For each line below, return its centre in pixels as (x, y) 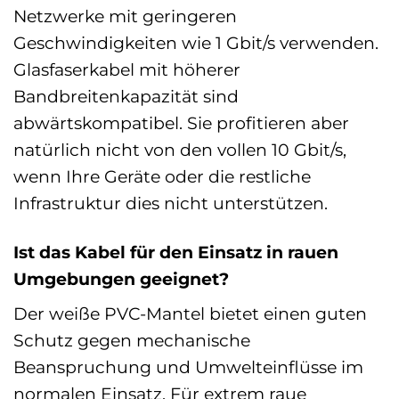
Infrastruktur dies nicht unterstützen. (171, 203)
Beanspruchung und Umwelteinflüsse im (188, 367)
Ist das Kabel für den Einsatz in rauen (176, 252)
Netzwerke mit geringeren (125, 16)
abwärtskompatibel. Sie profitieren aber (181, 122)
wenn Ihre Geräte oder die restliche (162, 176)
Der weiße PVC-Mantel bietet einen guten (190, 314)
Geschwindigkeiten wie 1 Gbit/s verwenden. (196, 42)
